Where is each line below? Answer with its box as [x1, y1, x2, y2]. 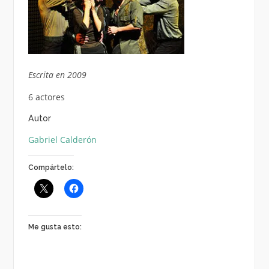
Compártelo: [28, 163, 74, 172]
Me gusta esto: [28, 222, 82, 231]
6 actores [28, 91, 65, 103]
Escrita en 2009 [28, 68, 86, 80]
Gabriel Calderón [28, 133, 97, 145]
